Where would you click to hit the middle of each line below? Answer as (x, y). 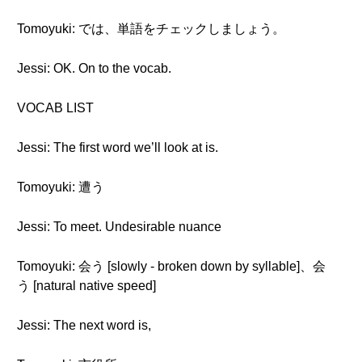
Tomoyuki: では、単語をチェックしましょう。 (151, 29)
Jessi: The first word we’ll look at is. (118, 147)
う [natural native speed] (86, 286)
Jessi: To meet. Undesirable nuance (119, 227)
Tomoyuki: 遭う (61, 187)
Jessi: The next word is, (84, 325)
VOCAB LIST (55, 108)
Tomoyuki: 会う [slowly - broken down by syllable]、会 (171, 266)
